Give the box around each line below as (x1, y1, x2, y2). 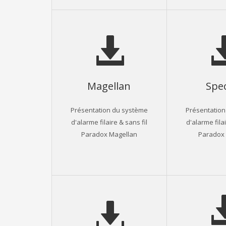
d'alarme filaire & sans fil (71, 117, 147, 126)
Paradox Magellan (81, 129, 137, 138)
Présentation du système (70, 105, 148, 114)
